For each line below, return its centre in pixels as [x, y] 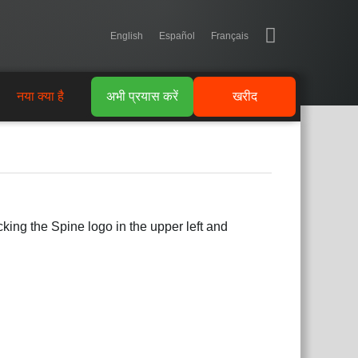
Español [177, 36]
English [127, 36]
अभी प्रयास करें [142, 96]
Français [230, 36]
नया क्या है [40, 96]
